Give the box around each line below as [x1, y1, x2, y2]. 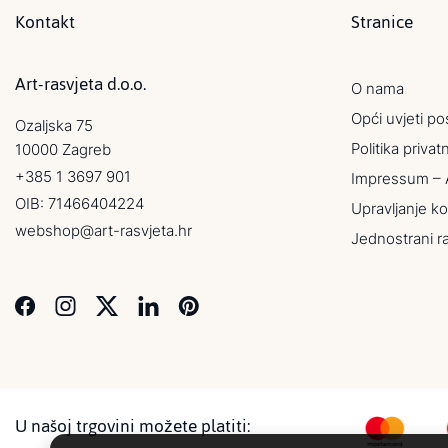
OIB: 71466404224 [15, 194, 144, 213]
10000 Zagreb [15, 140, 111, 159]
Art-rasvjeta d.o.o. [15, 67, 146, 101]
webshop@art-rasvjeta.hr [15, 221, 192, 240]
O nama [351, 79, 404, 98]
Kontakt [15, 5, 75, 39]
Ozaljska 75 [15, 116, 93, 135]
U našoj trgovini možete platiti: [15, 409, 250, 443]
